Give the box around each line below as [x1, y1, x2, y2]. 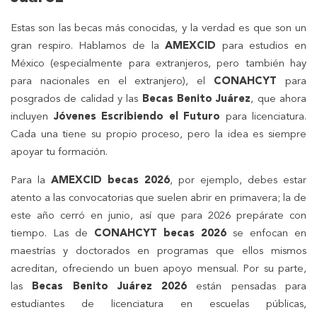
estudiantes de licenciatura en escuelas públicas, [11, 299, 306, 310]
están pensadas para [187, 281, 307, 292]
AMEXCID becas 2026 [51, 175, 170, 186]
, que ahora [250, 93, 307, 105]
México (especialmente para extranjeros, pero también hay [11, 58, 306, 69]
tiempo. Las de [11, 228, 94, 239]
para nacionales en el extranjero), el [11, 76, 214, 87]
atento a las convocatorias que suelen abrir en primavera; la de [11, 192, 306, 204]
